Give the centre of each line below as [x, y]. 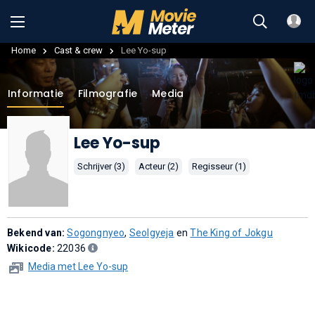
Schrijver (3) [101, 166]
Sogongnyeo [96, 233]
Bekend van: [37, 233]
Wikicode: [32, 249]
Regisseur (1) [219, 166]
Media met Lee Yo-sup [78, 267]
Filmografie [108, 93]
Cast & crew [78, 50]
